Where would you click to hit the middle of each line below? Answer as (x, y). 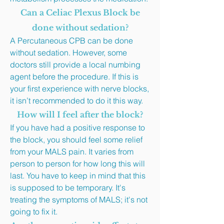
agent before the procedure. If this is (74, 76)
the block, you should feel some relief (76, 139)
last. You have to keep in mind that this (78, 175)
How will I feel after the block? (80, 114)
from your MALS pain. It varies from (72, 151)
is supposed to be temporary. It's (68, 187)
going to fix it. (34, 211)
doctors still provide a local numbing (75, 64)
